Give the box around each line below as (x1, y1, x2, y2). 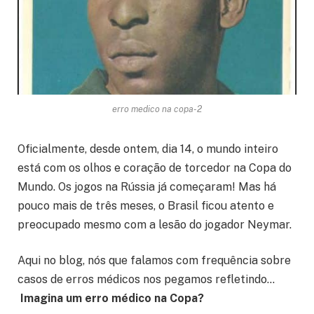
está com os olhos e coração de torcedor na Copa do (18, 161, 292, 175)
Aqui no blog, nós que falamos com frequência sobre (18, 254, 291, 268)
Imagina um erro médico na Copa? (20, 292, 204, 306)
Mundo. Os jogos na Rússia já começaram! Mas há (18, 179, 276, 193)
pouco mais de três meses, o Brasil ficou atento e (18, 198, 274, 212)
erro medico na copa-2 (112, 103, 202, 114)
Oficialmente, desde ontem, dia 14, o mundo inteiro (18, 142, 278, 156)
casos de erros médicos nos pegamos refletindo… (18, 273, 275, 287)
